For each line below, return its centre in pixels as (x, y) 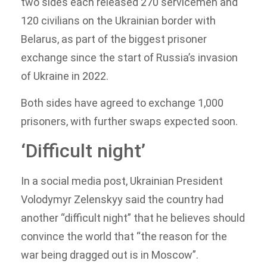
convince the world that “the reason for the (124, 236)
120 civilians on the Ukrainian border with (118, 21)
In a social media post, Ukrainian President (122, 181)
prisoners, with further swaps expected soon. (129, 122)
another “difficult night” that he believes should (133, 218)
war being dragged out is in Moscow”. (110, 254)
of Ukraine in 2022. (65, 76)
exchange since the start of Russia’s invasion (129, 58)
